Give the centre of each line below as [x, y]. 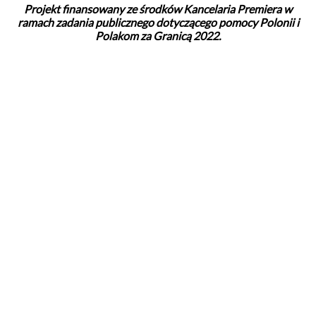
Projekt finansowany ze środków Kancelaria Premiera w [158, 8]
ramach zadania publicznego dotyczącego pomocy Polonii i [158, 22]
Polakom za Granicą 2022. [158, 35]
